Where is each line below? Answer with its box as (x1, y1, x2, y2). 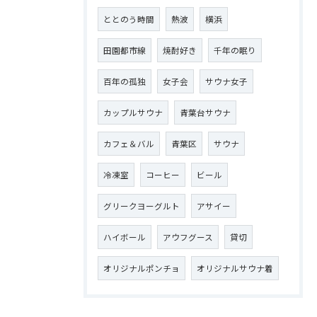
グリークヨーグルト (103, 200, 180, 212)
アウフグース (163, 231, 213, 243)
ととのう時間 (103, 13, 154, 25)
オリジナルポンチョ (103, 263, 180, 274)
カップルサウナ (103, 107, 163, 118)
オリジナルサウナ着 (197, 263, 273, 274)
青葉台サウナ (180, 107, 231, 118)
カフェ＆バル (103, 138, 154, 149)
